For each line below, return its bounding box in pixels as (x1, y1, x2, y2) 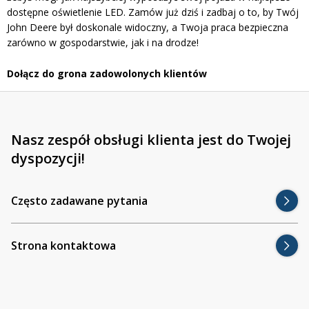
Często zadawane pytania (11, 193, 148, 209)
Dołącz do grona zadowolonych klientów (7, 67, 207, 81)
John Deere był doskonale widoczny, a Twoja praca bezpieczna (7, 20, 288, 34)
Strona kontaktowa (11, 238, 116, 254)
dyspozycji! (11, 149, 85, 168)
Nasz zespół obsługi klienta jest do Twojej (11, 130, 291, 150)
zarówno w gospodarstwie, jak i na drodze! (7, 35, 199, 49)
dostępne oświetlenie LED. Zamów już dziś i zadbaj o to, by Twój (7, 5, 299, 19)
